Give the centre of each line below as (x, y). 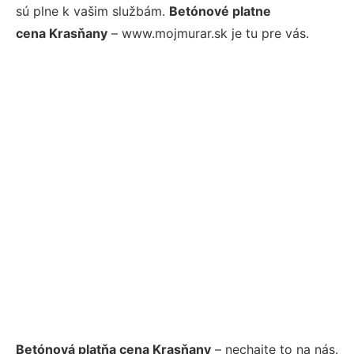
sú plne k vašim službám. (92, 11)
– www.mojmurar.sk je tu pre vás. (208, 33)
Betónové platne (220, 11)
